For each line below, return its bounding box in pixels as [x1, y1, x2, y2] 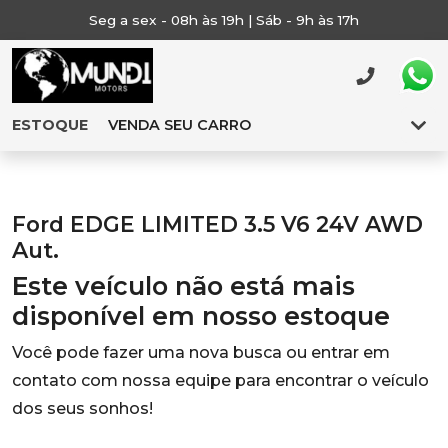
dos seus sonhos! [12, 399, 153, 418]
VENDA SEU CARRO [108, 116, 251, 134]
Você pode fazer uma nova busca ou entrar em [12, 343, 390, 362]
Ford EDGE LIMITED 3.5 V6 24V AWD [12, 211, 423, 237]
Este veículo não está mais [12, 271, 355, 301]
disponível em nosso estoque [12, 301, 390, 331]
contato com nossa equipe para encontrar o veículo [12, 371, 429, 390]
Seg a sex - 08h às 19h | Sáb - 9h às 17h [89, 12, 359, 28]
